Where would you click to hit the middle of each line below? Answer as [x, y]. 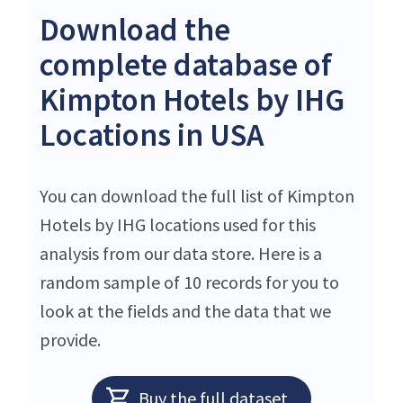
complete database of [186, 64]
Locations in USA [152, 134]
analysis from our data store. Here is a [181, 253]
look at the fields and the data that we [185, 310]
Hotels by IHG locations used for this [178, 224]
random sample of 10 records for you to [189, 282]
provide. [70, 339]
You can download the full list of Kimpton [197, 195]
